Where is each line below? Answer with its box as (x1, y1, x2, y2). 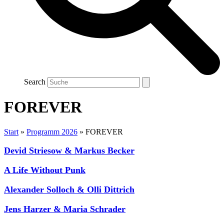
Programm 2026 (26, 127, 77, 136)
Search (24, 77, 45, 86)
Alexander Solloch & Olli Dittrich (4, 184, 134, 194)
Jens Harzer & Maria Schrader (4, 203, 125, 214)
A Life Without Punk (4, 164, 85, 175)
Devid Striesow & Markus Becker (4, 145, 134, 155)
